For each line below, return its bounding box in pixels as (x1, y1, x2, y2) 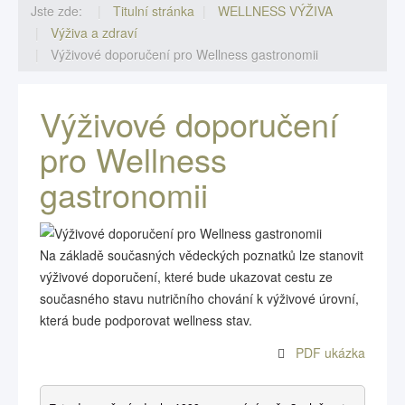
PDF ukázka (296, 344, 365, 362)
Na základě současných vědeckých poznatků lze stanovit (40, 246, 363, 264)
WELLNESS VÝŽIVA (218, 2, 333, 20)
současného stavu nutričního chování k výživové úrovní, (40, 289, 359, 307)
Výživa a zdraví (51, 24, 137, 42)
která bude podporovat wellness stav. (40, 311, 252, 329)
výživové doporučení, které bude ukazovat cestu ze (40, 268, 333, 286)
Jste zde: (31, 2, 89, 20)
